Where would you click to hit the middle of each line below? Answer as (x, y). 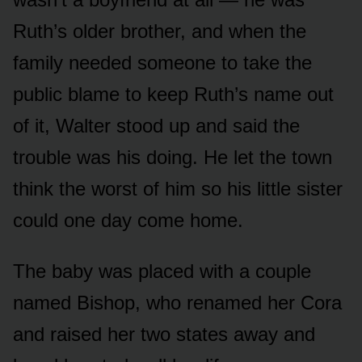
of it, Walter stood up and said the (156, 125)
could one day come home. (128, 220)
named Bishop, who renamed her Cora (177, 302)
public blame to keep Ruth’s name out (173, 94)
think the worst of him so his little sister (178, 188)
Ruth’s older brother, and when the (160, 31)
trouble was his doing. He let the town (173, 157)
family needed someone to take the (162, 62)
